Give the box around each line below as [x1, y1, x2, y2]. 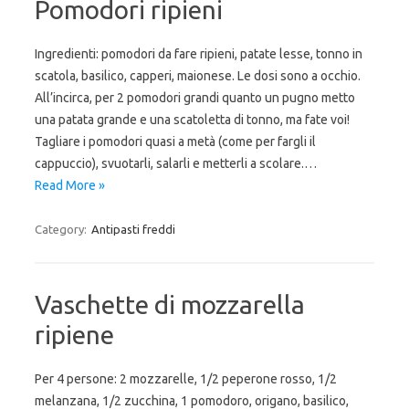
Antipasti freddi [91, 223, 175, 236]
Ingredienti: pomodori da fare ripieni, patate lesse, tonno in [35, 47, 362, 61]
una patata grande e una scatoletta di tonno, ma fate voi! [35, 112, 350, 127]
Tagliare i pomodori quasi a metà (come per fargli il [35, 134, 316, 149]
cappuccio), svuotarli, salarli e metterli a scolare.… [35, 156, 317, 171]
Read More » [35, 178, 105, 193]
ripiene [35, 320, 114, 349]
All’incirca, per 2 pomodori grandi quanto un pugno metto [35, 90, 355, 105]
